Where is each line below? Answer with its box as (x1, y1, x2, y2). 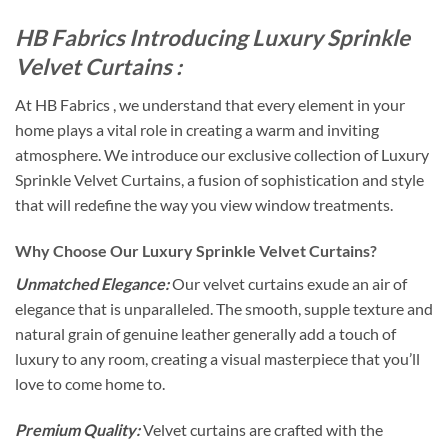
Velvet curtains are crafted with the (140, 419, 383, 439)
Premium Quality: (15, 419, 140, 439)
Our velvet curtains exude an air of (169, 274, 407, 294)
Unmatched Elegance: (15, 274, 169, 294)
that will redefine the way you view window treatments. (15, 195, 393, 215)
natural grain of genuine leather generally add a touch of (15, 324, 396, 344)
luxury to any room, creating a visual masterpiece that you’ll (15, 349, 420, 369)
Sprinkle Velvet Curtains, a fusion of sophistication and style (15, 170, 424, 190)
